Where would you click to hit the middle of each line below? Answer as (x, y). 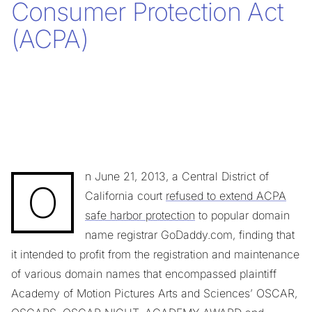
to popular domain (242, 215)
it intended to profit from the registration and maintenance (155, 254)
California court (125, 195)
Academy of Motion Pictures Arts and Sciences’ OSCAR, (154, 293)
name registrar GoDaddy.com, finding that (190, 234)
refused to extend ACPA (226, 195)
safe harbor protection (140, 215)
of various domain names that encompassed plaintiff (144, 273)
